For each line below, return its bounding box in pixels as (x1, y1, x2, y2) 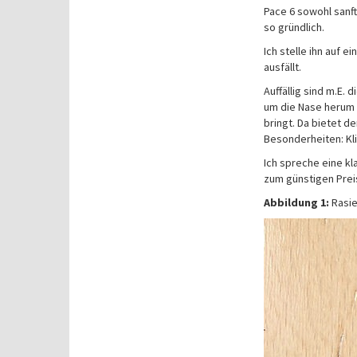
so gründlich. (263, 20, 324, 34)
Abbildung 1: (263, 195, 329, 210)
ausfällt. (263, 60, 301, 74)
